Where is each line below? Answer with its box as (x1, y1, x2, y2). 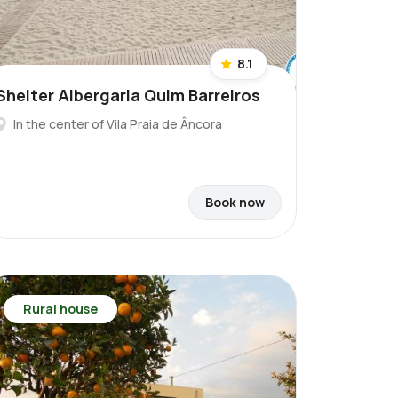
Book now (205, 194, 265, 211)
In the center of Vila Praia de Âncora (13, 115, 222, 132)
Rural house (23, 300, 98, 317)
